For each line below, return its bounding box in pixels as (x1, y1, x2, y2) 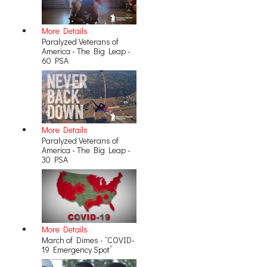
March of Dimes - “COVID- (42, 234, 135, 246)
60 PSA (42, 55, 69, 67)
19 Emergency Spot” (42, 243, 113, 255)
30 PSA (42, 154, 68, 166)
